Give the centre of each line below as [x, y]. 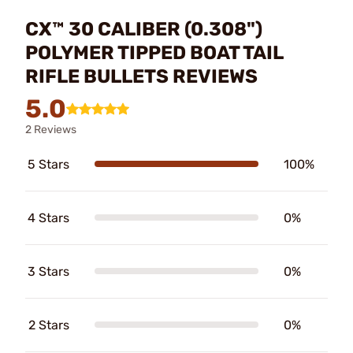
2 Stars [49, 325]
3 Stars [48, 271]
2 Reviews [51, 129]
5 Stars [48, 164]
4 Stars [48, 217]
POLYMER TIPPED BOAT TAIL [154, 52]
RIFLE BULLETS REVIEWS [141, 76]
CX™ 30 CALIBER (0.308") [144, 29]
